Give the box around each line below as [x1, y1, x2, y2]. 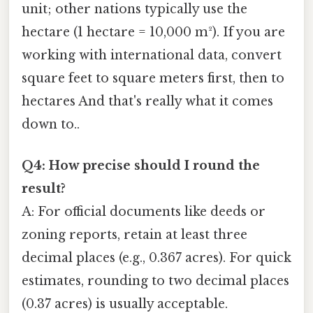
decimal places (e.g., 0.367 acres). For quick [22, 249, 291, 265]
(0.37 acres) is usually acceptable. [22, 296, 228, 312]
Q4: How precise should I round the [22, 157, 260, 173]
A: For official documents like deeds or [22, 203, 265, 219]
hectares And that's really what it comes [22, 93, 273, 109]
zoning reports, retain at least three [22, 226, 247, 242]
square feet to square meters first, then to [22, 70, 284, 86]
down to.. [22, 116, 80, 132]
